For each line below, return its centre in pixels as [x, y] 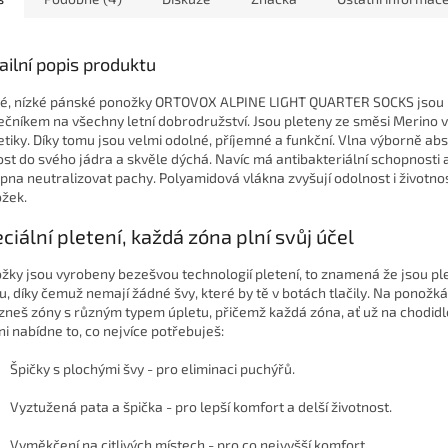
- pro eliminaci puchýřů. [219, 368]
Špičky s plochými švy [77, 368]
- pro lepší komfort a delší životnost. [277, 406]
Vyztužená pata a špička [86, 406]
